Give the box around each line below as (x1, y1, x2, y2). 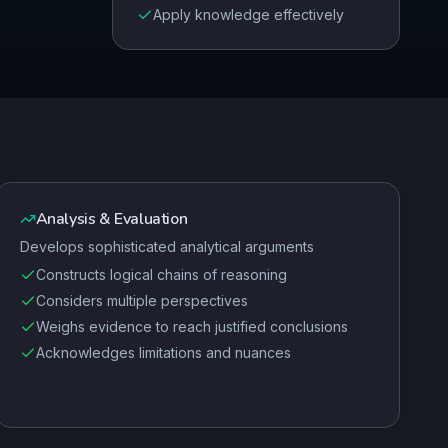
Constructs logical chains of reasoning (35, 266, 287, 283)
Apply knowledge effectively (153, 6, 344, 23)
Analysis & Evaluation (35, 208, 188, 230)
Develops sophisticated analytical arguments (19, 238, 314, 255)
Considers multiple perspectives (35, 292, 248, 309)
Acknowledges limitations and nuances (35, 344, 291, 361)
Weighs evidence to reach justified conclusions (35, 318, 348, 335)
